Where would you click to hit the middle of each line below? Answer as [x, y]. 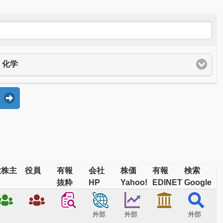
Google [198, 182]
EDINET [167, 182]
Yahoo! [134, 182]
